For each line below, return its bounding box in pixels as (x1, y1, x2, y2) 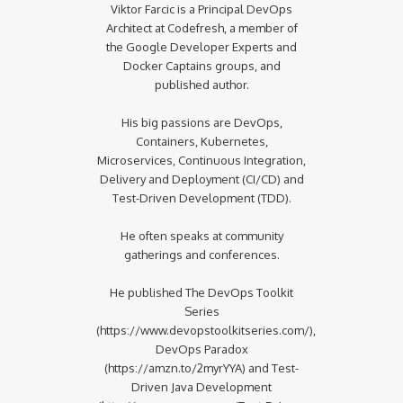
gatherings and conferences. (123, 246, 280, 262)
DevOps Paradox (155, 341, 248, 356)
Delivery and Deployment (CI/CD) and (99, 171, 304, 186)
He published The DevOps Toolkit (110, 284, 293, 300)
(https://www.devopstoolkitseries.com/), (95, 322, 316, 337)
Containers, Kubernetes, (135, 133, 268, 148)
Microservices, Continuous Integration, (97, 152, 306, 167)
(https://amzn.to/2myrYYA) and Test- (104, 360, 299, 375)
